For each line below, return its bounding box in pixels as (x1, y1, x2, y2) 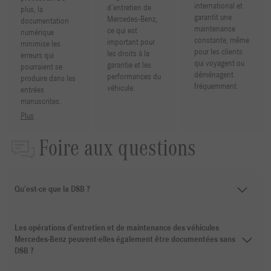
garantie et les (107, 62, 152, 70)
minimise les (20, 41, 60, 48)
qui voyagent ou (194, 60, 244, 68)
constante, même (194, 37, 249, 45)
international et (194, 2, 243, 10)
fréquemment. (194, 83, 238, 91)
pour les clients (194, 48, 243, 56)
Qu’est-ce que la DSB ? (14, 185, 90, 194)
